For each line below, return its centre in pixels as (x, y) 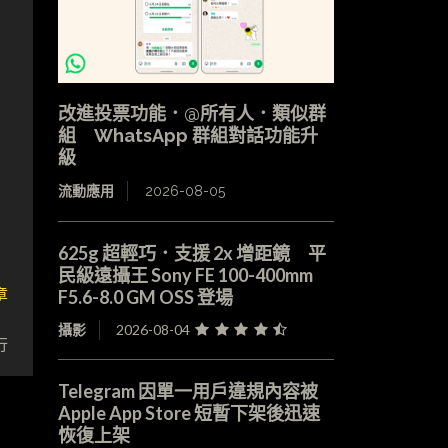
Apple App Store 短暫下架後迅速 (188, 412)
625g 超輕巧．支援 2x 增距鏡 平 (191, 252)
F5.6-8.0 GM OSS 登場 (145, 296)
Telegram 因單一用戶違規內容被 (187, 390)
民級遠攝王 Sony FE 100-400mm (185, 274)
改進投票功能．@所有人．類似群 (191, 113)
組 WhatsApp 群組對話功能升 (187, 135)
